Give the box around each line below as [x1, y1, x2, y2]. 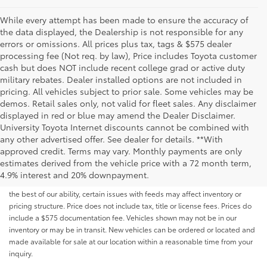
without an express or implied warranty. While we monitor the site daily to [9, 176, 251, 187]
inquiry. [9, 248, 33, 259]
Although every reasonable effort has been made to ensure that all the [9, 141, 242, 151]
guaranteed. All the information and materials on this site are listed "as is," [9, 164, 254, 175]
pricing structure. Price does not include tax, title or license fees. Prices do [9, 200, 252, 211]
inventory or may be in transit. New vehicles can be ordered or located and [9, 224, 255, 235]
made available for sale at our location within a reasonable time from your [9, 236, 253, 247]
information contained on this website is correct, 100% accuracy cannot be [9, 153, 252, 163]
